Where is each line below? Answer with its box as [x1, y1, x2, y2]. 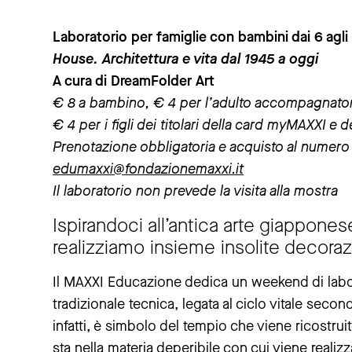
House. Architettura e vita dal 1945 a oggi [53, 49, 318, 69]
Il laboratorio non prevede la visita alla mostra [53, 181, 338, 201]
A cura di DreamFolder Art [53, 71, 214, 91]
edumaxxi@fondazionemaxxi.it [53, 159, 244, 179]
